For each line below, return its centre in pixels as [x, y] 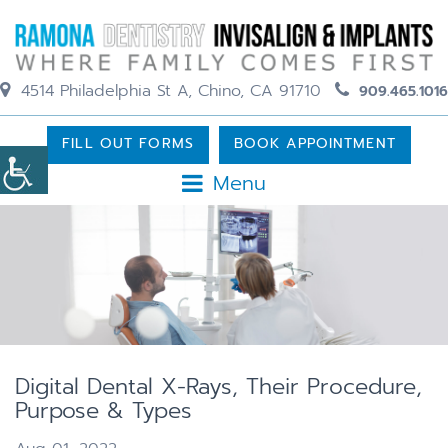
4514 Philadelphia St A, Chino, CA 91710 [168, 90]
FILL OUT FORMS [128, 143]
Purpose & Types [103, 410]
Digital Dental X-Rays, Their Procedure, [218, 386]
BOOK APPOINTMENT [314, 143]
